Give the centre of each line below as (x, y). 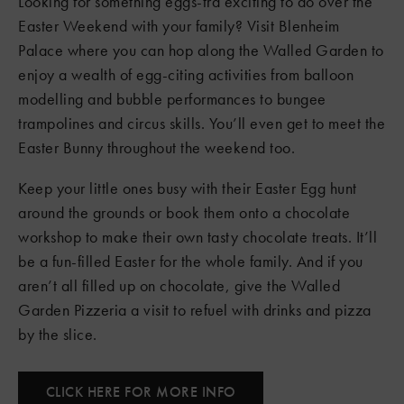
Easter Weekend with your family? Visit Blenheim (179, 26)
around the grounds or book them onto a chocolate (184, 212)
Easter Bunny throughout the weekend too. (156, 147)
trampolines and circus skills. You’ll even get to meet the (202, 123)
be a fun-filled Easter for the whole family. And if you (191, 261)
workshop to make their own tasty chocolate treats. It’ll (197, 237)
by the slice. (58, 334)
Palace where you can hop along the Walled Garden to (201, 50)
